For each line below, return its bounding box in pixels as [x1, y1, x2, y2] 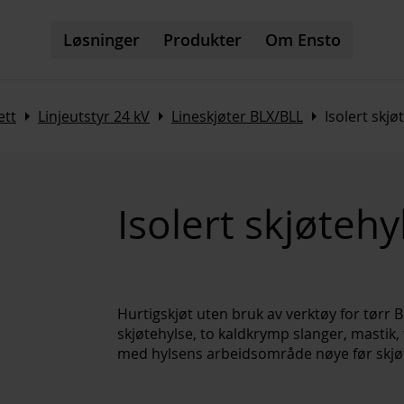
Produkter [163, 29, 242, 50]
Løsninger [63, 29, 140, 50]
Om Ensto [265, 29, 341, 50]
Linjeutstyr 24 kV [38, 106, 150, 126]
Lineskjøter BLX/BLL [171, 106, 303, 126]
